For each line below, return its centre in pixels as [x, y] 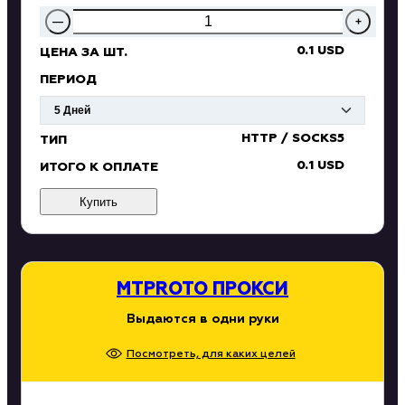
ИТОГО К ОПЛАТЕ [99, 168]
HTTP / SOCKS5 [293, 139]
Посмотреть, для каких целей [211, 355]
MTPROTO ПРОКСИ [202, 290]
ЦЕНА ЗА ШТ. [84, 53]
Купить [99, 202]
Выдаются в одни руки [202, 320]
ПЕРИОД [68, 80]
